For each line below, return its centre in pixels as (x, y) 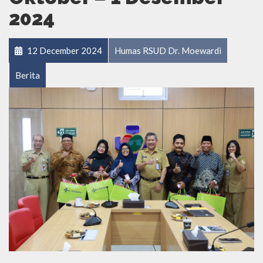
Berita (28, 75)
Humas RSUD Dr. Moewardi (168, 50)
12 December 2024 (64, 50)
